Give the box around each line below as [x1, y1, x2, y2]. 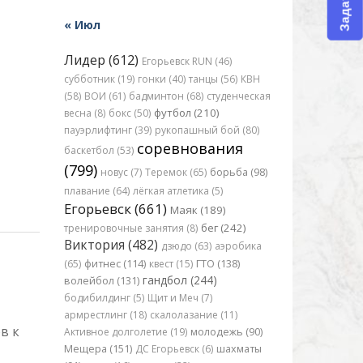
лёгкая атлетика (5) [132, 184, 223, 198]
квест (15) [148, 257, 193, 271]
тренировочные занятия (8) [63, 221, 198, 235]
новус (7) [100, 165, 142, 179]
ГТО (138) [195, 257, 240, 271]
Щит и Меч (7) [147, 291, 212, 305]
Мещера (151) [63, 342, 132, 356]
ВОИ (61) [83, 89, 126, 103]
